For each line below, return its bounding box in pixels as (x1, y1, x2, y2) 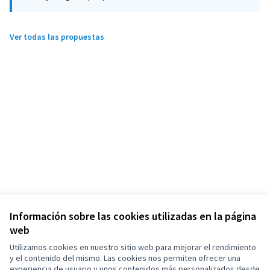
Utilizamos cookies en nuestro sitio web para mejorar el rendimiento (10, 242, 256, 253)
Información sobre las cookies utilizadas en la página (10, 209, 256, 223)
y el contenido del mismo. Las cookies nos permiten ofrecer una (10, 253, 240, 263)
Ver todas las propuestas (10, 31, 104, 42)
